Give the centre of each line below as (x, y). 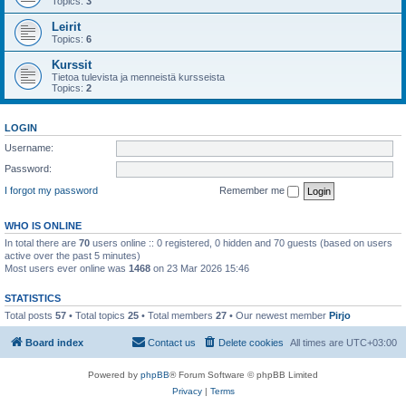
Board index (54, 343)
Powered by (114, 375)
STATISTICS (33, 298)
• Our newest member (278, 315)
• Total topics (97, 315)
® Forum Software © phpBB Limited (244, 375)
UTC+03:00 (372, 343)
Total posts (30, 315)
